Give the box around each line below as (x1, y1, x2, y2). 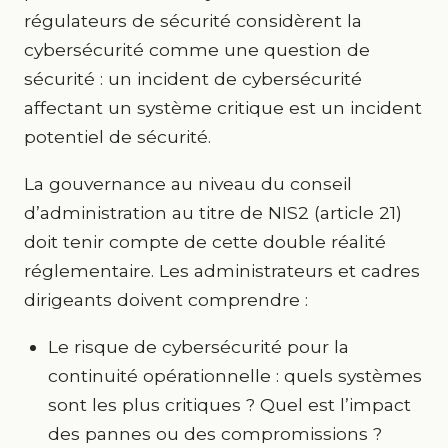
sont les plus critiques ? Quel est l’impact (48, 394, 411, 415)
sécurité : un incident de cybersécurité (24, 68, 362, 89)
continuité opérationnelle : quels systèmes (48, 365, 422, 386)
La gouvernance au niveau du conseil (24, 173, 352, 194)
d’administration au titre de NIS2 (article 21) (24, 202, 402, 223)
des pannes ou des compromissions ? (48, 423, 382, 444)
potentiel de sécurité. (24, 126, 211, 147)
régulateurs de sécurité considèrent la (24, 10, 362, 31)
